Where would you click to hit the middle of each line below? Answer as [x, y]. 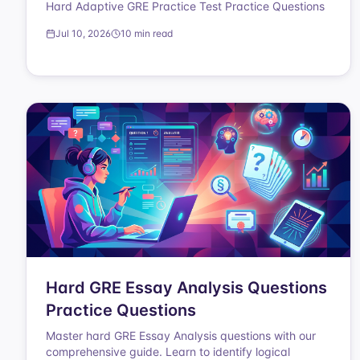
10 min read [147, 33]
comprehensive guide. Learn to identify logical [168, 352]
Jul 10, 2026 [83, 33]
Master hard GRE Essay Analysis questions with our [181, 335]
